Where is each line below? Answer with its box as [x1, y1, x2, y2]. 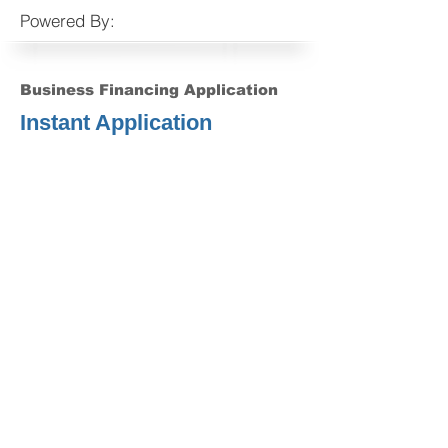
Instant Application [20, 110, 212, 135]
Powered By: [20, 10, 115, 31]
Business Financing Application [20, 81, 278, 98]
